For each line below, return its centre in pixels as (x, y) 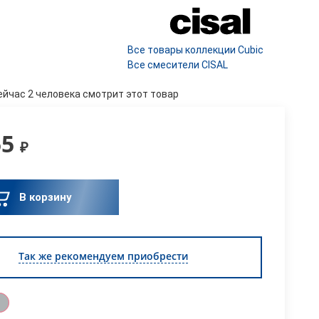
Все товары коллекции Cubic (195, 50)
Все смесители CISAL (178, 65)
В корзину (46, 197)
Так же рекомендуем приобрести (103, 256)
